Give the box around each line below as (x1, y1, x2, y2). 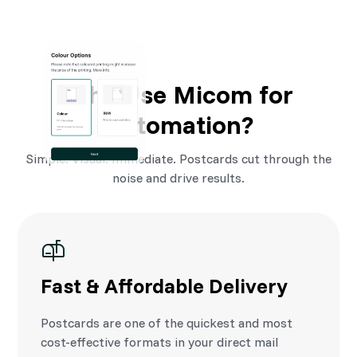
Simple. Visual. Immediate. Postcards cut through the (25, 151, 331, 167)
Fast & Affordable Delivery (41, 273, 288, 298)
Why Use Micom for (64, 78, 293, 110)
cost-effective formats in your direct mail (41, 334, 279, 350)
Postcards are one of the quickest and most (41, 315, 293, 331)
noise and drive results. (112, 170, 245, 186)
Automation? (104, 108, 253, 140)
